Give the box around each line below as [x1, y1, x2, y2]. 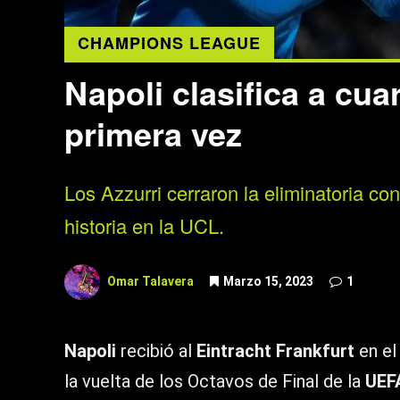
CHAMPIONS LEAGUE [78, 31, 261, 55]
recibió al [116, 340, 196, 362]
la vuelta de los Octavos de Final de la [64, 371, 365, 393]
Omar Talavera [107, 274, 194, 289]
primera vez [64, 110, 242, 157]
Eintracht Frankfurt [196, 340, 354, 362]
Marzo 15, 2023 [223, 274, 313, 289]
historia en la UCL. [64, 212, 224, 240]
